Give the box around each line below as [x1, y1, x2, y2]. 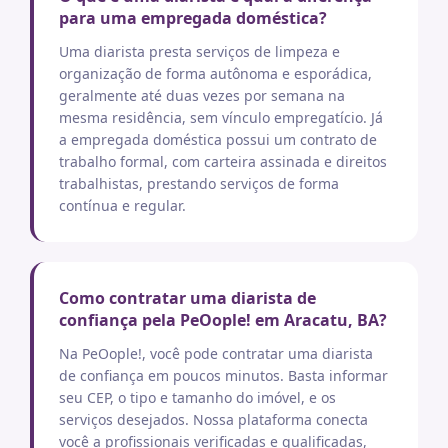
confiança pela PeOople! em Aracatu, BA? [59, 309, 387, 331]
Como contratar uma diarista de [59, 287, 316, 309]
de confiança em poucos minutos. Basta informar [59, 366, 388, 385]
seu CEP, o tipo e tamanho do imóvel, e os [59, 388, 336, 407]
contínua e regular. [59, 196, 186, 215]
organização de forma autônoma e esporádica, [59, 64, 372, 83]
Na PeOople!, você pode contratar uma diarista [59, 344, 373, 363]
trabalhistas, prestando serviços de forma [59, 174, 339, 193]
